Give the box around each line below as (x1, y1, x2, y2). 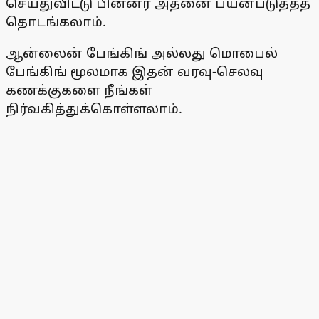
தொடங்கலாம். (6, 13, 106, 31)
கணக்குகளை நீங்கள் (6, 81, 152, 99)
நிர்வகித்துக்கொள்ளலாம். (6, 100, 182, 117)
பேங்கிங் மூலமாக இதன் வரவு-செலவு (6, 63, 263, 80)
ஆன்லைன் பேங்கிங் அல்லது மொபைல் (6, 44, 278, 62)
